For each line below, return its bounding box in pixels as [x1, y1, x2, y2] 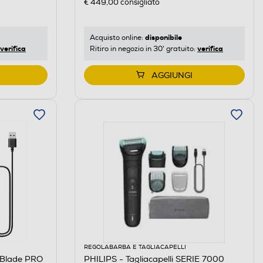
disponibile [144, 33, 182, 43]
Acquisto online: [89, 33, 145, 43]
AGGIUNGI [151, 70, 193, 81]
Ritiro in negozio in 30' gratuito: [89, 45, 197, 54]
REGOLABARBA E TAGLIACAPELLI [83, 244, 186, 251]
